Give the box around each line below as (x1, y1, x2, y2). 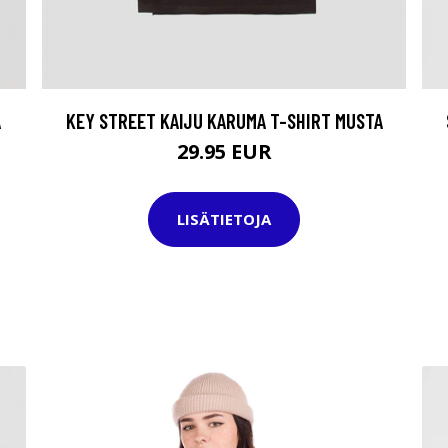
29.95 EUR (176, 137, 272, 165)
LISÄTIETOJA (177, 209, 271, 230)
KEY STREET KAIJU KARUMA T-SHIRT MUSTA (65, 107, 383, 133)
